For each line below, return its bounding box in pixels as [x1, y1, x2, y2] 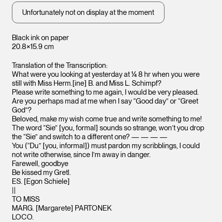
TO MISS [12, 195, 40, 204]
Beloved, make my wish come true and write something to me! [12, 114, 202, 123]
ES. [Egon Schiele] [12, 177, 70, 186]
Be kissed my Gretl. [12, 168, 71, 177]
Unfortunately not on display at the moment [22, 8, 154, 17]
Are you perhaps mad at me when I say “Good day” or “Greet [12, 97, 198, 106]
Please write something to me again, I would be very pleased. [12, 88, 199, 97]
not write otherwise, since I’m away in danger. [12, 150, 151, 159]
